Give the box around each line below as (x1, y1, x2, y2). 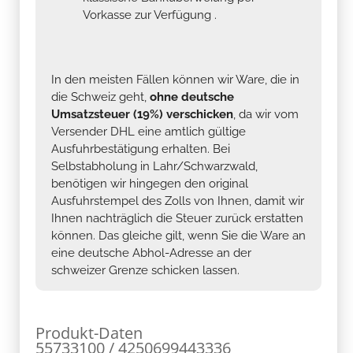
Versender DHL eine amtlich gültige (51, 124, 246, 139)
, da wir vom (233, 106, 299, 121)
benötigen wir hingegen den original (51, 176, 248, 191)
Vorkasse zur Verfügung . (83, 7, 217, 22)
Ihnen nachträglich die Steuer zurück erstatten (51, 210, 303, 225)
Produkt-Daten (35, 321, 143, 344)
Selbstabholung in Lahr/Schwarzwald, (51, 158, 258, 173)
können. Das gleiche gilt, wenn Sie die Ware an (51, 228, 306, 243)
